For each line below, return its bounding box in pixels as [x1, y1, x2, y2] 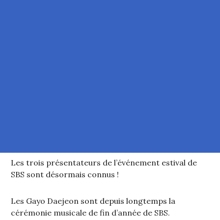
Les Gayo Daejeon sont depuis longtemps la [11, 196, 176, 206]
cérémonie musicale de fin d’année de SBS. [11, 208, 170, 218]
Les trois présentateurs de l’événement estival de [11, 158, 197, 168]
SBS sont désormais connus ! [11, 169, 119, 180]
